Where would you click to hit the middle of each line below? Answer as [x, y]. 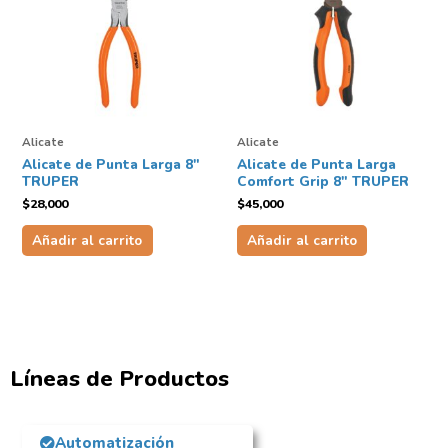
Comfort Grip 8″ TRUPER [322, 181]
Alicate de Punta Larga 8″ [111, 164]
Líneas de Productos [119, 378]
